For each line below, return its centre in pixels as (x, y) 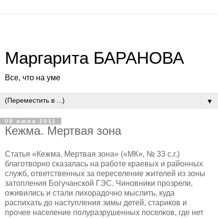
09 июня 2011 (31, 121)
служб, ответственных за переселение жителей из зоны (105, 173)
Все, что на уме (33, 78)
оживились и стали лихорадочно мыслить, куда (90, 193)
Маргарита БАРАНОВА (94, 58)
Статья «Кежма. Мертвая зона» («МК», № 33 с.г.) (92, 154)
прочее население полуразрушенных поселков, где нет (104, 212)
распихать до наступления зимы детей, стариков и (96, 202)
